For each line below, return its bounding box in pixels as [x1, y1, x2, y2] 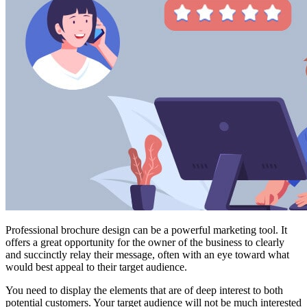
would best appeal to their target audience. [5, 260, 187, 273]
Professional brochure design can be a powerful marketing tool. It [5, 223, 287, 236]
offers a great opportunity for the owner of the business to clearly [5, 236, 284, 248]
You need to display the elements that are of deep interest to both [5, 284, 283, 296]
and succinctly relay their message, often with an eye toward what [5, 248, 289, 260]
